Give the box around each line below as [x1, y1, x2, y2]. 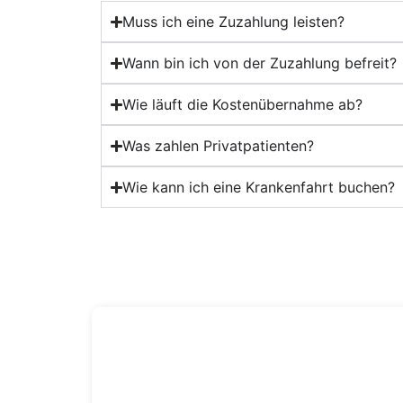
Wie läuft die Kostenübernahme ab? [122, 95, 363, 114]
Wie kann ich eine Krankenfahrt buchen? [122, 178, 396, 197]
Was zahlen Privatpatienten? [122, 137, 315, 156]
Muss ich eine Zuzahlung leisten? [122, 13, 345, 31]
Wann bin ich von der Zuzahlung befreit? [122, 54, 398, 73]
